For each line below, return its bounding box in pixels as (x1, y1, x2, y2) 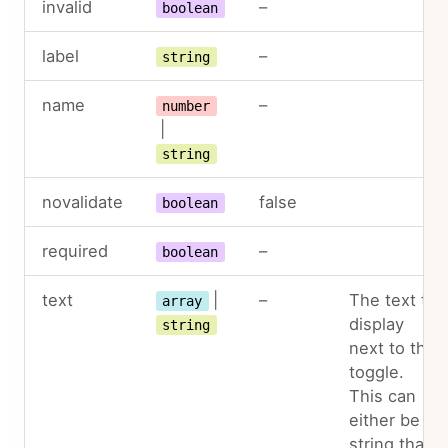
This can (348, 386, 416, 406)
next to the (348, 338, 436, 358)
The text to (348, 290, 437, 310)
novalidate (41, 192, 123, 212)
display (348, 314, 404, 334)
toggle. (348, 362, 404, 382)
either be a (348, 410, 434, 430)
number (162, 98, 211, 114)
